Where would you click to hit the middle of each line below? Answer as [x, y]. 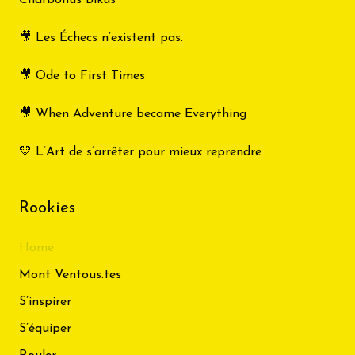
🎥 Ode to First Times [82, 76]
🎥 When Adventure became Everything [133, 114]
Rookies [47, 208]
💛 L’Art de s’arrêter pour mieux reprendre [140, 152]
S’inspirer [45, 302]
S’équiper [45, 328]
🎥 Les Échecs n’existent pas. [101, 38]
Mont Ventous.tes [70, 275]
